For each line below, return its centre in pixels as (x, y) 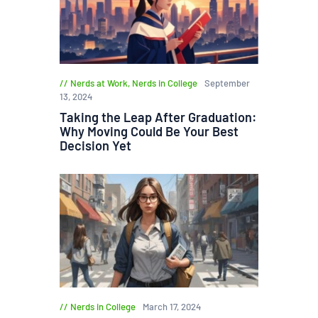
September (227, 83)
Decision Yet (95, 145)
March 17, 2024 (171, 307)
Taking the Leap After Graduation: (158, 117)
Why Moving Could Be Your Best (149, 131)
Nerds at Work (99, 83)
